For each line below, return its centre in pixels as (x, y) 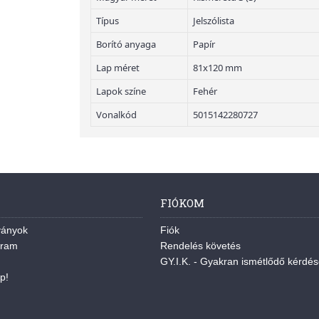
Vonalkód (116, 115)
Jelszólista (214, 21)
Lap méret (118, 68)
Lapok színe (121, 91)
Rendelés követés (200, 246)
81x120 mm (218, 68)
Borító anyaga (126, 44)
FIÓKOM (182, 203)
